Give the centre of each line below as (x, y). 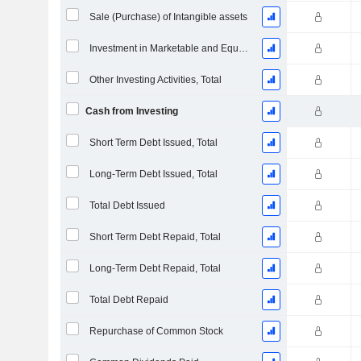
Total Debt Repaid (129, 300)
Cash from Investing (131, 111)
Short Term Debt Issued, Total (153, 143)
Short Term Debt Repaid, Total (155, 237)
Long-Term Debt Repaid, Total (155, 268)
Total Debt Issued (127, 205)
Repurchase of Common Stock (156, 331)
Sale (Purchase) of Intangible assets (168, 17)
